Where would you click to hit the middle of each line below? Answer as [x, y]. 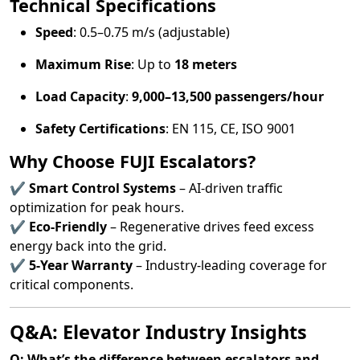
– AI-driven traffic [229, 188]
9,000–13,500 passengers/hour [228, 96]
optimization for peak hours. [97, 207]
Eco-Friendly [68, 227]
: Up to [153, 64]
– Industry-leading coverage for [230, 265]
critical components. [72, 284]
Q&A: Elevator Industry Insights [158, 332]
